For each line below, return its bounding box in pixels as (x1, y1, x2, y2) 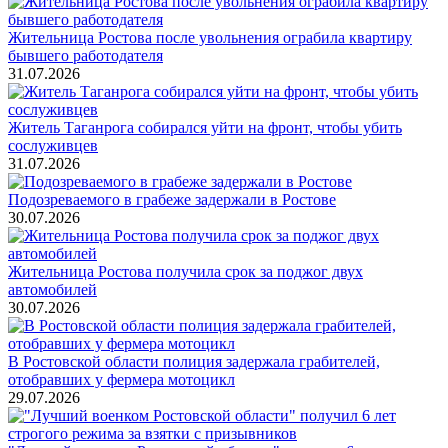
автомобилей (8, 280, 97, 298)
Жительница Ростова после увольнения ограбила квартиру (8, 28, 412, 46)
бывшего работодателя (8, 46, 163, 64)
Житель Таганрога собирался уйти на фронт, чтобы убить (8, 118, 402, 136)
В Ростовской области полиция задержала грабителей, (8, 352, 380, 370)
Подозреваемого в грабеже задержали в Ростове (8, 190, 336, 208)
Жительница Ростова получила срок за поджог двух (8, 262, 363, 280)
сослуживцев (8, 136, 98, 154)
